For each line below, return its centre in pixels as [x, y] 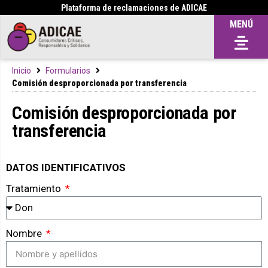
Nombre [25, 233]
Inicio [22, 70]
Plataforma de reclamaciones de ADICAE [134, 8]
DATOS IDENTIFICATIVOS [66, 167]
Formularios [68, 70]
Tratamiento [35, 188]
